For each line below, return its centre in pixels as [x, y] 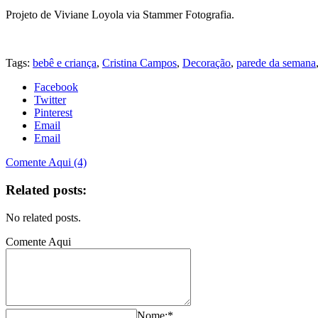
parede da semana [276, 63]
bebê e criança [65, 63]
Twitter [50, 100]
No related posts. [43, 217]
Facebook [56, 87]
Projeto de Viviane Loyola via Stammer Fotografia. [120, 15]
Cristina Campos [139, 63]
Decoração [207, 63]
